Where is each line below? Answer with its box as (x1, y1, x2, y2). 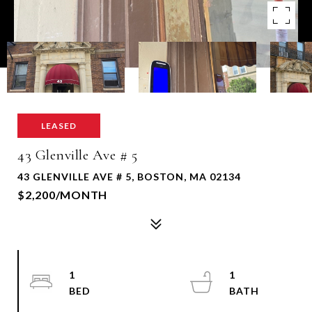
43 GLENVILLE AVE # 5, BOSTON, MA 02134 (17, 171, 241, 182)
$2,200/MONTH (17, 188, 107, 201)
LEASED (41, 120, 77, 131)
